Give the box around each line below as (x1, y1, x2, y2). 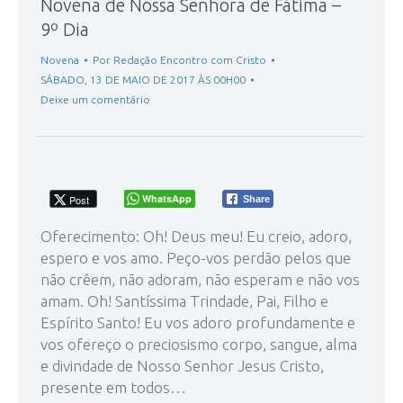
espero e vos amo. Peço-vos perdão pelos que (40, 248, 351, 266)
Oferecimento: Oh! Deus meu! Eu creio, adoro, (40, 227, 352, 245)
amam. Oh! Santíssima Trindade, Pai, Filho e (40, 291, 328, 309)
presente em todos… (40, 378, 186, 396)
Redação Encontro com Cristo (113, 53, 266, 66)
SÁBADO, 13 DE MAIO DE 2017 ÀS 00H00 (40, 73, 246, 85)
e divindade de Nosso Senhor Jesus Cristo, (40, 356, 324, 374)
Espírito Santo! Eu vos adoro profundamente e (40, 313, 355, 331)
